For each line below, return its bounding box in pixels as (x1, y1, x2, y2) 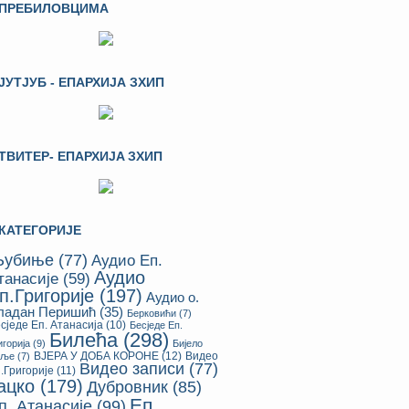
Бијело (173, 338, 203, 349)
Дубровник (87, 378, 168, 396)
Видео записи (79, 360, 184, 378)
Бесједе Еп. (130, 320, 183, 330)
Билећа (49, 329, 118, 351)
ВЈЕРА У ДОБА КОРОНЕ (34, 350, 159, 362)
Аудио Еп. (91, 252, 163, 269)
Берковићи (127, 308, 176, 319)
